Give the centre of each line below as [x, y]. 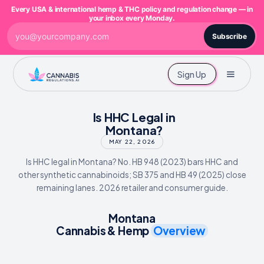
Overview [179, 231]
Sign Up [192, 74]
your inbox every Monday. [132, 18]
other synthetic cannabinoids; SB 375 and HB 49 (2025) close [132, 175]
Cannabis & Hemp [103, 231]
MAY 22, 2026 [132, 142]
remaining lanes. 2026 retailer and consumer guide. [132, 188]
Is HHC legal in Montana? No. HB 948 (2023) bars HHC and [132, 162]
